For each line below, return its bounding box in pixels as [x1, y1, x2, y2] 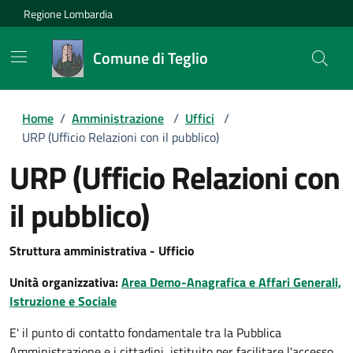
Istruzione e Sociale [9, 292, 117, 310]
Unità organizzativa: [9, 273, 121, 292]
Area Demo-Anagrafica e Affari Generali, [121, 273, 341, 292]
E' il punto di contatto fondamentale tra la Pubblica [9, 323, 281, 342]
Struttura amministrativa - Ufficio [9, 241, 195, 260]
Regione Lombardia [24, 5, 113, 22]
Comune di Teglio [93, 46, 208, 70]
